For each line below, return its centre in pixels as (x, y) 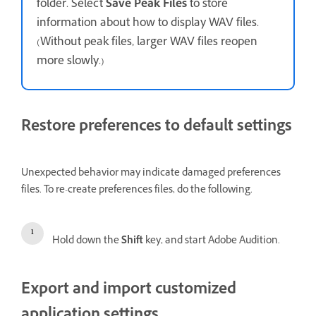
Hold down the (87, 242)
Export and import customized (129, 291)
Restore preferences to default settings (157, 128)
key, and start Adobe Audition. (212, 242)
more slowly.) (71, 62)
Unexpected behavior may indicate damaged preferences (151, 174)
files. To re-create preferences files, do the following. (137, 191)
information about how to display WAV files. (148, 24)
